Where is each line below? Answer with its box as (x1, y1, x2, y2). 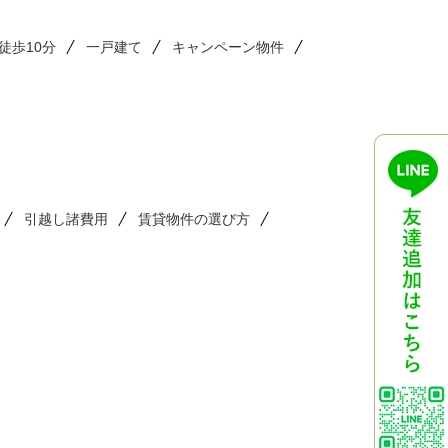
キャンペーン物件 (172, 39, 284, 55)
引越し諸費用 (24, 211, 108, 227)
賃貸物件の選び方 (138, 211, 250, 227)
